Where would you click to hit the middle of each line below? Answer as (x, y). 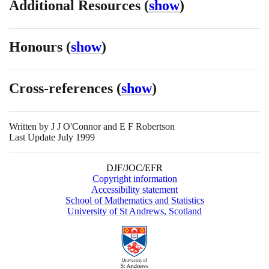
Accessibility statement (134, 190)
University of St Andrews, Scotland (134, 211)
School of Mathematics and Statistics (134, 201)
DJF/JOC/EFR (134, 168)
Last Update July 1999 (52, 138)
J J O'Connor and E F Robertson (113, 127)
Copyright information (134, 179)
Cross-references (63, 89)
